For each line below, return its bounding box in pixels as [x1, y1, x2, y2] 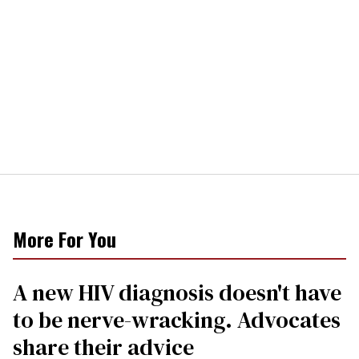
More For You [13, 224, 116, 253]
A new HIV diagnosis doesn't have [13, 276, 341, 308]
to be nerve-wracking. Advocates [13, 304, 341, 335]
